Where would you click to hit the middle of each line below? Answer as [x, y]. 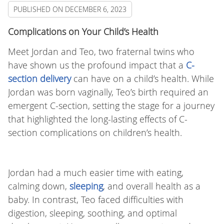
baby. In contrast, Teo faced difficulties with [95, 200]
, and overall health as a [151, 186]
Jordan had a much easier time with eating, [95, 173]
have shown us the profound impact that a [97, 65]
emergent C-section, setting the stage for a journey [111, 106]
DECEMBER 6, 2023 [95, 9]
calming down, [38, 186]
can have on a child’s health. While [142, 79]
